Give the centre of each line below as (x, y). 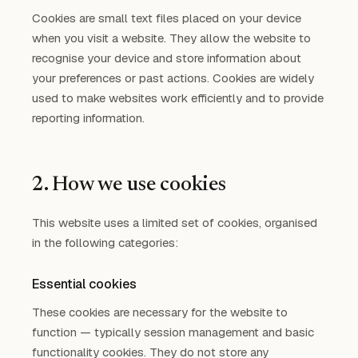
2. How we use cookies (129, 185)
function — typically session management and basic (173, 332)
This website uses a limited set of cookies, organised (175, 223)
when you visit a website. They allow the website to (171, 38)
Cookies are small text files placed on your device (167, 18)
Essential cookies (84, 284)
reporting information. (88, 118)
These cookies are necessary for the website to (160, 312)
